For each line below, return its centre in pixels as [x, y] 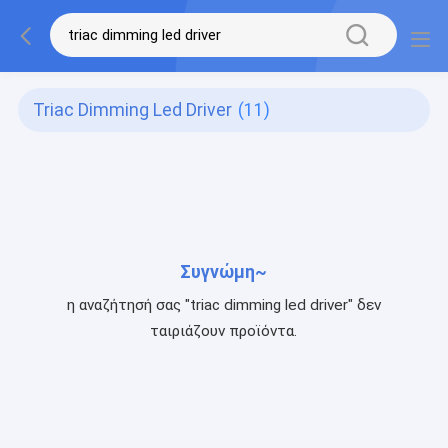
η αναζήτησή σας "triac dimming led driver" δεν [223, 304]
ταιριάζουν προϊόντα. [224, 330]
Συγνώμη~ [224, 271]
